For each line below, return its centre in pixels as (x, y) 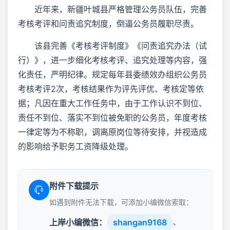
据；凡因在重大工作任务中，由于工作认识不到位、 (112, 103)
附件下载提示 (74, 186)
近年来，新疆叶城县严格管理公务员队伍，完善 (112, 9)
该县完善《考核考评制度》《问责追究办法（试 (112, 45)
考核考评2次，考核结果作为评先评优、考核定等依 (111, 89)
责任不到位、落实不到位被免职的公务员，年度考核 (112, 117)
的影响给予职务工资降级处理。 (75, 146)
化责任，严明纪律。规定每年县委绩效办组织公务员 (112, 74)
